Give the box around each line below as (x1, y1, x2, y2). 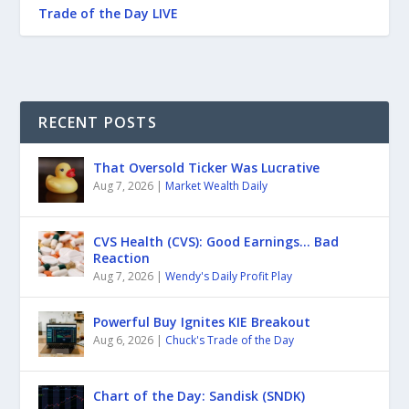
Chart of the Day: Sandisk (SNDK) (93, 386, 306, 404)
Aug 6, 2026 (93, 331, 154, 348)
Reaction (93, 248, 151, 267)
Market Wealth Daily (165, 177, 268, 194)
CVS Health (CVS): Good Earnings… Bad (93, 232, 340, 250)
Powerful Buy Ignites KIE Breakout (93, 312, 311, 330)
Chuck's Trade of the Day (165, 331, 295, 348)
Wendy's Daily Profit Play (165, 267, 293, 284)
